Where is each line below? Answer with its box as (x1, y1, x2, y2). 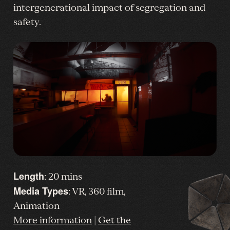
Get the (98, 214, 131, 226)
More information (13, 214, 92, 226)
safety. (13, 15, 41, 28)
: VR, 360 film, (68, 185, 125, 198)
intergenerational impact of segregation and (13, 1, 205, 14)
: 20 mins (44, 170, 82, 183)
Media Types (13, 184, 68, 198)
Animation (13, 199, 60, 212)
